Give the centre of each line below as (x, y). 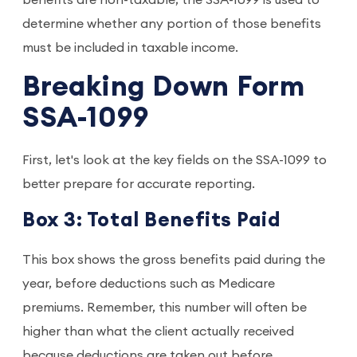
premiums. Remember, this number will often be (165, 308)
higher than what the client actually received (158, 331)
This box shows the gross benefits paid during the (174, 260)
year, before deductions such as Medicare (149, 284)
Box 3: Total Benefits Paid (152, 220)
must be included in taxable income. (130, 48)
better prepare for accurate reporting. (139, 184)
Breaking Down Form (164, 87)
